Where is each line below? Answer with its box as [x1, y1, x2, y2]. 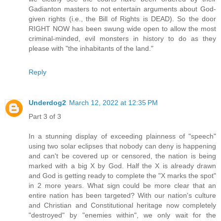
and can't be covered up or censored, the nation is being [29, 152, 216, 160]
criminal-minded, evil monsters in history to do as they [29, 35, 216, 43]
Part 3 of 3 [29, 112, 61, 120]
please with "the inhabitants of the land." [29, 44, 153, 53]
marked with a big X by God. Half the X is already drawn [29, 162, 216, 170]
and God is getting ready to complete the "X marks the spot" [29, 172, 216, 180]
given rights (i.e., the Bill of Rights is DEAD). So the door [29, 15, 216, 23]
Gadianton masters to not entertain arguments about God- [29, 5, 216, 13]
